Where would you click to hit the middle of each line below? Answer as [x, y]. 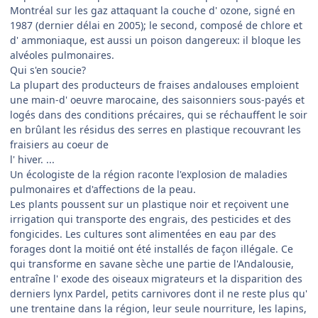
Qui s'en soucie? [48, 70]
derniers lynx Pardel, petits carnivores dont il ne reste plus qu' [159, 294]
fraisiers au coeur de [59, 145]
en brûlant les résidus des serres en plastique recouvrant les [155, 130]
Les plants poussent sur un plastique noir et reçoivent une [149, 204]
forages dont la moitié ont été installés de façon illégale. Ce [152, 249]
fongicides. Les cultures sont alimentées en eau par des [143, 234]
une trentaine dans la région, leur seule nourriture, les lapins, [158, 309]
